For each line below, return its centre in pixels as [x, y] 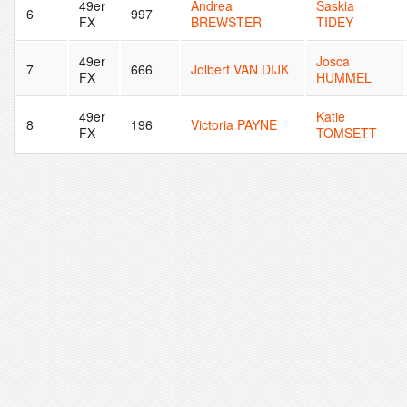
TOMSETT [347, 133]
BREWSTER [227, 22]
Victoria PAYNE [234, 125]
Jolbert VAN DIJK [240, 69]
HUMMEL [344, 78]
